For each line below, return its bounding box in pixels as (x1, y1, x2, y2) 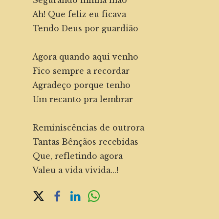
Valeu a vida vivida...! (33, 166, 118, 175)
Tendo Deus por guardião (33, 24, 138, 34)
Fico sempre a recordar (33, 66, 130, 76)
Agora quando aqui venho (33, 52, 138, 62)
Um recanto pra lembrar (33, 95, 133, 105)
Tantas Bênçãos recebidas (33, 137, 138, 147)
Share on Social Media (32, 186, 159, 199)
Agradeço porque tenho (33, 81, 131, 90)
